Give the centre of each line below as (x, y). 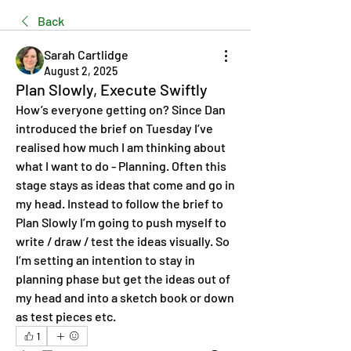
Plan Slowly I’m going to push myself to (121, 222)
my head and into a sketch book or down (125, 297)
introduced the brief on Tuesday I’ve (114, 128)
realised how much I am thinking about (121, 147)
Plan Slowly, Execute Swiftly (112, 89)
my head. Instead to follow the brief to (119, 203)
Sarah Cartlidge (86, 54)
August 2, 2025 (81, 71)
